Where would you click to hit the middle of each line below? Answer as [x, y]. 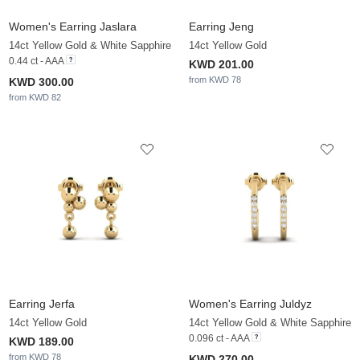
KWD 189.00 [41, 342]
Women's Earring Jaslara [73, 27]
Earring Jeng [221, 27]
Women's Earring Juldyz [250, 304]
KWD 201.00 [221, 65]
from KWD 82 [35, 98]
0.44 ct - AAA [36, 61]
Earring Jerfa [42, 304]
